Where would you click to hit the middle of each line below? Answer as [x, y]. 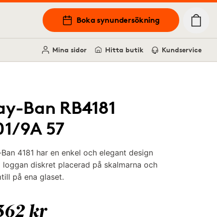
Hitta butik [124, 50]
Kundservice [182, 50]
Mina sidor [70, 50]
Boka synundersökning [118, 20]
